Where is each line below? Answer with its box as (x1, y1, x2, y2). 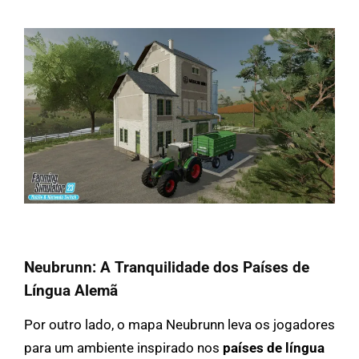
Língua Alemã (24, 280, 118, 300)
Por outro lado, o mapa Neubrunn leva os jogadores (24, 316, 335, 333)
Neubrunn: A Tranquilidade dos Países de (24, 257, 309, 276)
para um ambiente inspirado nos (24, 339, 223, 356)
